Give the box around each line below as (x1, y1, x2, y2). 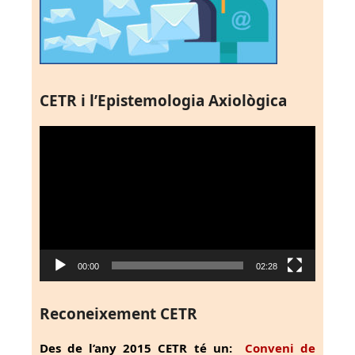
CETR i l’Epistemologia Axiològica (40, 90, 287, 112)
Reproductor (39, 126, 107, 143)
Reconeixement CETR (40, 303, 197, 325)
